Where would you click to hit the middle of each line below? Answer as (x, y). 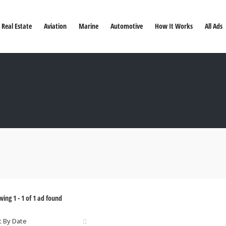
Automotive (126, 26)
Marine (88, 26)
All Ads (213, 26)
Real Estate (16, 26)
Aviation (55, 26)
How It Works (174, 26)
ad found (49, 198)
